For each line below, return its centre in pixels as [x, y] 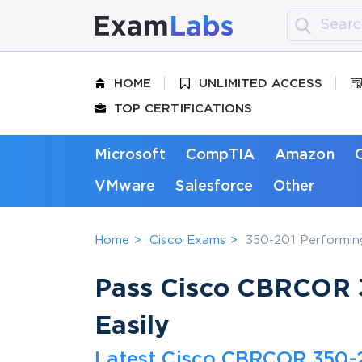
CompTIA [220, 155]
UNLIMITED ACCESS [261, 83]
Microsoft [130, 155]
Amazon [305, 155]
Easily [133, 326]
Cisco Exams [188, 240]
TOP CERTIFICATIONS [183, 108]
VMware [125, 186]
